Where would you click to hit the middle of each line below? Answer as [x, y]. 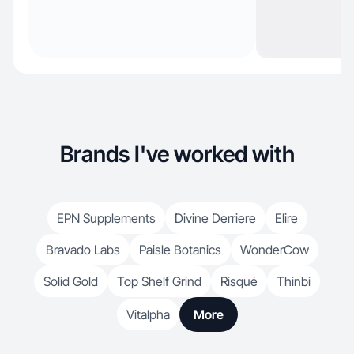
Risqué [239, 281]
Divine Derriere [215, 218]
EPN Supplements [106, 218]
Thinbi [294, 281]
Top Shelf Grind [159, 281]
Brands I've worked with [177, 154]
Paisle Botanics [180, 250]
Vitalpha [148, 314]
